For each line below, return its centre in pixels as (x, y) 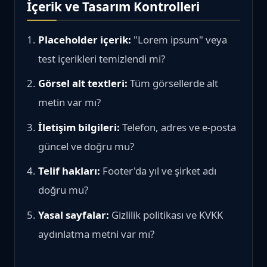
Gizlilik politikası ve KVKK (166, 215)
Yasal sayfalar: (74, 215)
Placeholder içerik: (85, 39)
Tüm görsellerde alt (173, 83)
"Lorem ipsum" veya (179, 39)
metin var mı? (70, 103)
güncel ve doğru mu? (86, 146)
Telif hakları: (69, 171)
